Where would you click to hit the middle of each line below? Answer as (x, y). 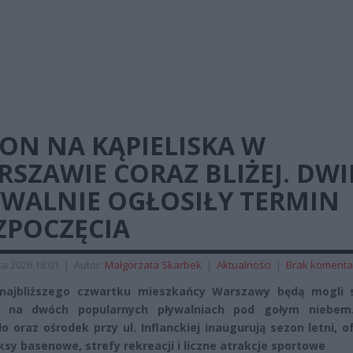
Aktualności (244, 265)
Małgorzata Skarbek (153, 265)
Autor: (89, 265)
